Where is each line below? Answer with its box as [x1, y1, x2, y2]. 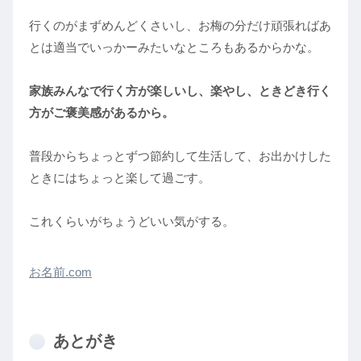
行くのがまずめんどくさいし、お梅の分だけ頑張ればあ [29, 19, 331, 33]
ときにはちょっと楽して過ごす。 [29, 171, 210, 185]
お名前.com [29, 265, 92, 280]
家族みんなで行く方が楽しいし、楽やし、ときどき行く [29, 84, 331, 98]
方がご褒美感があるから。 [29, 106, 174, 120]
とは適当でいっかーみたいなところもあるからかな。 [29, 40, 319, 55]
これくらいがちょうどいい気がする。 [29, 214, 234, 229]
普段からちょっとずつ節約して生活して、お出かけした [29, 149, 331, 164]
